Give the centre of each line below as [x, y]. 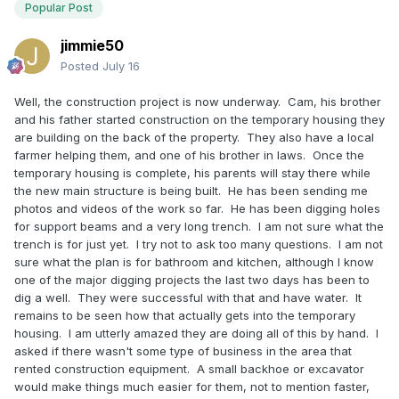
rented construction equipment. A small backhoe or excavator [189, 368]
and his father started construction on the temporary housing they [199, 119]
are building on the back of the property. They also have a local [194, 137]
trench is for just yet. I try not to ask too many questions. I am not [199, 244]
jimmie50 [92, 45]
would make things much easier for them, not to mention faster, [192, 386]
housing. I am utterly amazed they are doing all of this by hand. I [196, 333]
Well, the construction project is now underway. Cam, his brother [198, 101]
